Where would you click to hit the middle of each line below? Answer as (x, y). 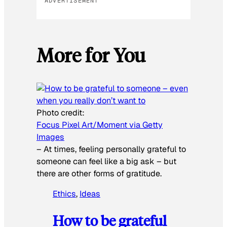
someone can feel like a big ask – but (106, 161)
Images (50, 137)
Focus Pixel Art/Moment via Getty (100, 125)
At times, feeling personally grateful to (115, 149)
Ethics (64, 194)
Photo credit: (61, 112)
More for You (91, 55)
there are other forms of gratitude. (99, 173)
